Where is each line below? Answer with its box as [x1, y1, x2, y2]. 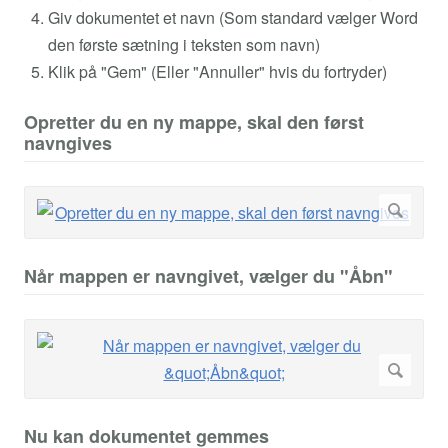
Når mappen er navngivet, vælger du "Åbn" [24, 263, 393, 290]
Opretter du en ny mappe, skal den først [24, 109, 364, 136]
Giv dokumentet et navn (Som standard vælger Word [48, 6, 418, 30]
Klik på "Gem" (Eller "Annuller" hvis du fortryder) [48, 60, 387, 84]
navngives [24, 130, 112, 157]
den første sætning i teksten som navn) [48, 33, 320, 57]
